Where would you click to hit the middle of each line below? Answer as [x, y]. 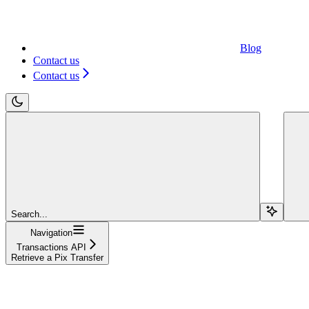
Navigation [51, 232]
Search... [29, 214]
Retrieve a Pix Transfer [57, 257]
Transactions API [51, 247]
